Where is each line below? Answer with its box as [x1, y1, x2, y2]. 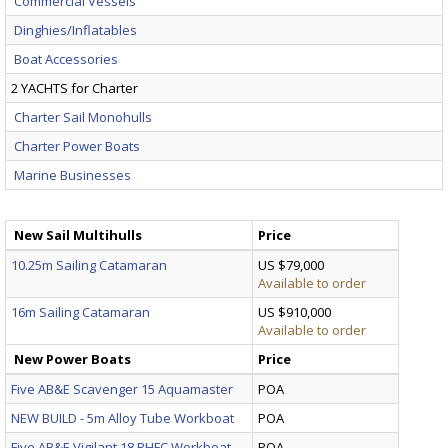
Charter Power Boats [14, 136, 140, 155]
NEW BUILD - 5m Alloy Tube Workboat [11, 408, 234, 427]
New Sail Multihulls [14, 225, 142, 244]
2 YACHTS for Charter [11, 78, 138, 97]
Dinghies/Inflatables [14, 20, 137, 39]
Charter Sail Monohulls [14, 107, 152, 126]
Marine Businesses [14, 165, 131, 184]
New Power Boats [14, 349, 131, 368]
